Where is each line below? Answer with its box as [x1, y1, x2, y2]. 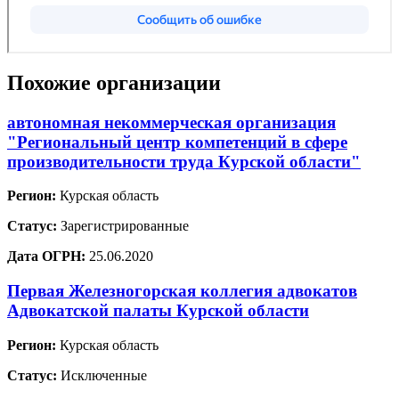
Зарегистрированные [57, 218, 189, 234]
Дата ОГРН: [7, 248, 85, 265]
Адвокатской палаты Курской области [7, 301, 309, 321]
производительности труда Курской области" [7, 151, 361, 171]
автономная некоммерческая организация [7, 112, 336, 132]
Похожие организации [7, 70, 221, 94]
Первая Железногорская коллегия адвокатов [7, 281, 357, 301]
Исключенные [57, 367, 147, 383]
